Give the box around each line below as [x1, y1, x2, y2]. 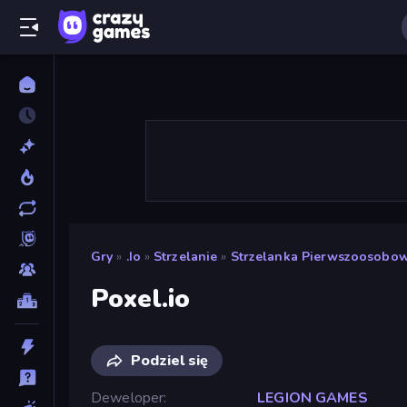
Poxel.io [91, 281, 191, 316]
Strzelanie [154, 248, 218, 265]
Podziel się [131, 350, 208, 371]
